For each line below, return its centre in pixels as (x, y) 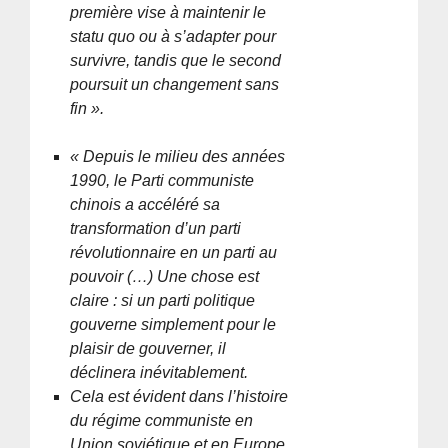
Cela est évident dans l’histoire (179, 396)
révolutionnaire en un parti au (174, 252)
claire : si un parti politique (163, 300)
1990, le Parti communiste (162, 180)
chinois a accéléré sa (145, 204)
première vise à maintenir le (168, 12)
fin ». (87, 108)
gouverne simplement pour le (173, 324)
